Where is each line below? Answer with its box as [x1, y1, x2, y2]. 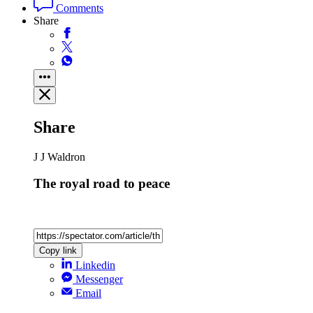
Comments [53, 1, 103, 14]
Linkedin [75, 259, 115, 271]
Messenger [75, 272, 123, 285]
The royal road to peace [34, 176, 170, 191]
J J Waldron [34, 150, 85, 163]
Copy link [39, 245, 77, 256]
